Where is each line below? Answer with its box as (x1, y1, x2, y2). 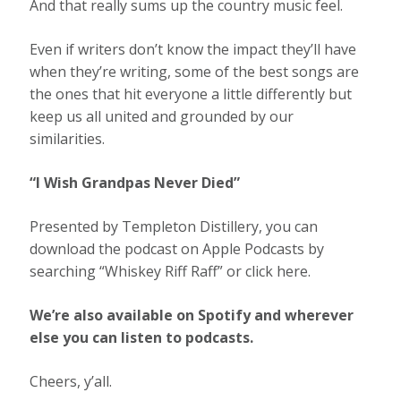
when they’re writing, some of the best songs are (30, 62, 360, 82)
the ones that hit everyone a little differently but (30, 84, 353, 105)
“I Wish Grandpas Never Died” (30, 173, 241, 193)
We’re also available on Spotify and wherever (30, 305, 354, 326)
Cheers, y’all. (30, 371, 113, 392)
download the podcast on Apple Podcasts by (30, 239, 325, 260)
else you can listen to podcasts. (30, 328, 254, 348)
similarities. (30, 129, 106, 149)
